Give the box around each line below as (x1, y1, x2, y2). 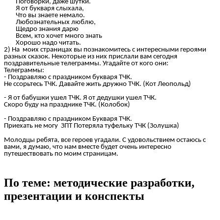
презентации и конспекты (4, 189, 144, 202)
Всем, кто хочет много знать (4, 32, 102, 40)
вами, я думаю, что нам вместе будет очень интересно (4, 143, 171, 151)
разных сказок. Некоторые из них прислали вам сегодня (4, 53, 177, 60)
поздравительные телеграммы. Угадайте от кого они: (4, 59, 168, 67)
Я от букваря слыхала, (4, 4, 84, 12)
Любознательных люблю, (4, 18, 96, 26)
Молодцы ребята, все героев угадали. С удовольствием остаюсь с (4, 136, 206, 144)
